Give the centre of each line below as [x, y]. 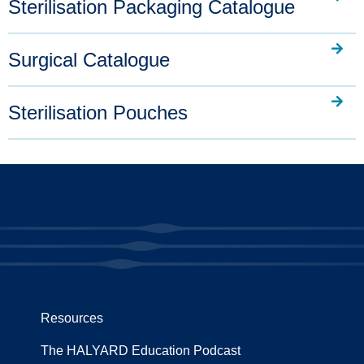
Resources [72, 318]
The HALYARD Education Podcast [141, 351]
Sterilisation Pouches [98, 113]
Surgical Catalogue [89, 60]
